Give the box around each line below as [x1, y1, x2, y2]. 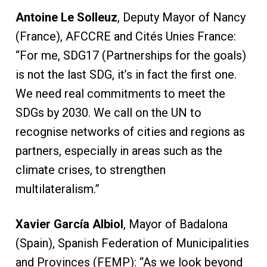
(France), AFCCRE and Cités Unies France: [15, 29, 236, 44]
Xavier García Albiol [15, 216, 123, 231]
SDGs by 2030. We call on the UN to [15, 105, 201, 120]
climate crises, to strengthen [15, 162, 166, 177]
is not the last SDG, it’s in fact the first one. [15, 67, 237, 82]
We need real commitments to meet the [15, 86, 225, 101]
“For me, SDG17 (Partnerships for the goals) [15, 48, 246, 63]
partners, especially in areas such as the [15, 143, 222, 158]
